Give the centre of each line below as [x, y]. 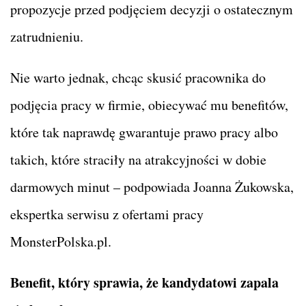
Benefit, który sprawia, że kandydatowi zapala [144, 283]
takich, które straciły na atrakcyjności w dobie [138, 160]
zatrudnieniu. [47, 37]
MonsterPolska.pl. [61, 242]
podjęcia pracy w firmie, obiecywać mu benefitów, [149, 105]
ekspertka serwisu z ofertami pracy [107, 214]
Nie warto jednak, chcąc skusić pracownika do [138, 78]
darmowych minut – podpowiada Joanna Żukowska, [152, 187]
